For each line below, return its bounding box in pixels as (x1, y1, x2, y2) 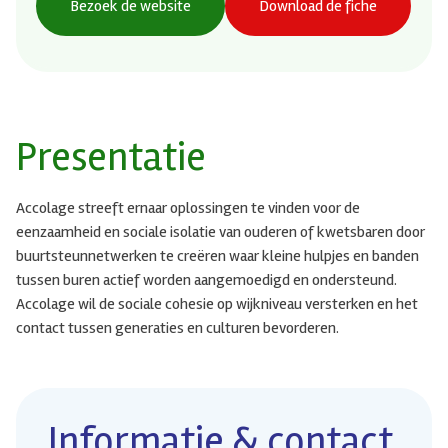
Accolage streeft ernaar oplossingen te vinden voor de (16, 197, 360, 218)
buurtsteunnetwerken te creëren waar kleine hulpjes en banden (16, 245, 419, 266)
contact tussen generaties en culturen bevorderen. (16, 317, 339, 338)
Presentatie (16, 132, 206, 182)
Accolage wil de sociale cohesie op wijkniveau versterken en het (16, 293, 418, 314)
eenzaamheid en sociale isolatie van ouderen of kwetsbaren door (16, 221, 425, 242)
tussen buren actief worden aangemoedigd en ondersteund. (16, 269, 397, 290)
